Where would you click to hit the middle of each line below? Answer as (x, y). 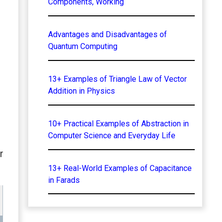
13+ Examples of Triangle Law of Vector (117, 79)
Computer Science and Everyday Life (111, 135)
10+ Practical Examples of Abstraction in (118, 123)
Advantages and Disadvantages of (107, 34)
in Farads (64, 180)
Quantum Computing (83, 46)
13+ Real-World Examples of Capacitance (120, 168)
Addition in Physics (81, 91)
